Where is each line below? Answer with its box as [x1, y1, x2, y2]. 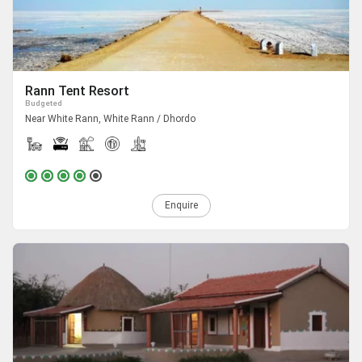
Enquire [164, 200, 198, 212]
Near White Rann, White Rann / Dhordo [25, 113, 196, 125]
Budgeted [25, 99, 62, 108]
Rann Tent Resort [25, 83, 129, 99]
